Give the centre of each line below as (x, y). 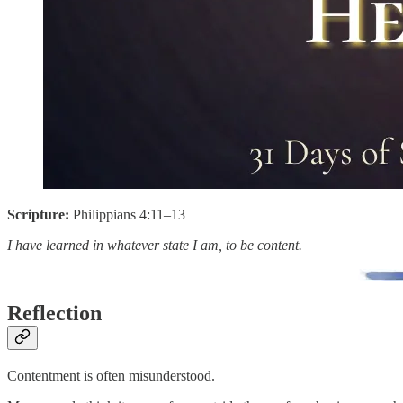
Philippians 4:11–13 (129, 214)
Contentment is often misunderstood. (111, 376)
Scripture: (40, 214)
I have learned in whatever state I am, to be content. (155, 245)
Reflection (54, 313)
